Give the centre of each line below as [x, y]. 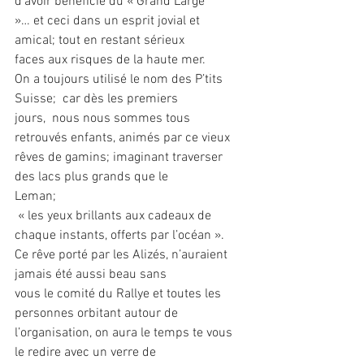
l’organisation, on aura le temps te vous [125, 334]
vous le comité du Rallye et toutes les [119, 295]
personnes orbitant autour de [96, 314]
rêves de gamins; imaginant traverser [120, 158]
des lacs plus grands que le [91, 178]
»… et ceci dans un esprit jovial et [109, 22]
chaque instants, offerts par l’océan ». [119, 236]
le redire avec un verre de [85, 353]
